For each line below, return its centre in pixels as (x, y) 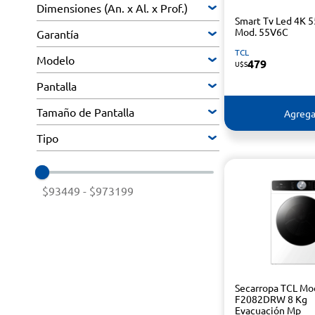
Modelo (56, 60)
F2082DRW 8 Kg (271, 299)
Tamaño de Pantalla (85, 112)
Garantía (58, 34)
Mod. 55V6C (261, 32)
